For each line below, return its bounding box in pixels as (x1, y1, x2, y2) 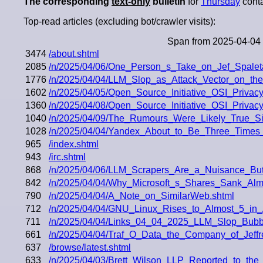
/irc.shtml (49, 151, 86, 162)
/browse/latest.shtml (49, 242, 131, 252)
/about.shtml (49, 48, 99, 59)
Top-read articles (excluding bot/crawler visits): (23, 16, 215, 26)
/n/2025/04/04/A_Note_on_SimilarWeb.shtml (49, 190, 234, 201)
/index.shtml (49, 139, 99, 149)
